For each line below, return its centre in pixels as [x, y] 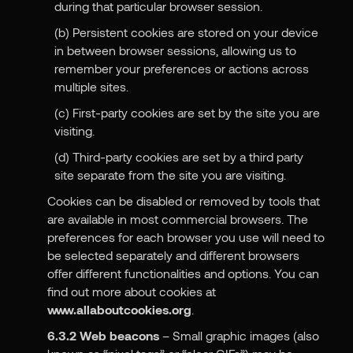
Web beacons [120, 336]
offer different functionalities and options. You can [184, 273]
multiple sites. [92, 87]
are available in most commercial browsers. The [178, 219]
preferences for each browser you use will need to [186, 237]
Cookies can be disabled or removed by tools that [184, 201]
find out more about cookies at [132, 292]
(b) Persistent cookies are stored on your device [187, 32]
